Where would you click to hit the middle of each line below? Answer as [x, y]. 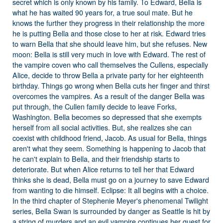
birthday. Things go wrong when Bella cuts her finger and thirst [111, 85]
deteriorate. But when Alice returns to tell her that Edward [103, 169]
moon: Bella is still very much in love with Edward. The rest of [109, 54]
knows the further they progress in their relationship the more [109, 23]
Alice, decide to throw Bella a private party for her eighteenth [108, 75]
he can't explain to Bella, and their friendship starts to [96, 159]
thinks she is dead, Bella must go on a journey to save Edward [111, 179]
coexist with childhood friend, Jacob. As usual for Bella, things [110, 138]
